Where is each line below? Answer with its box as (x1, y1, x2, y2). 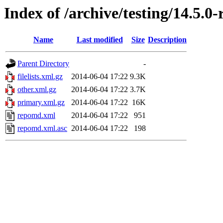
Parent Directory (17, 59, 69, 68)
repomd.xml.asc (17, 124, 67, 133)
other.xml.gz (17, 85, 56, 94)
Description (148, 35, 187, 44)
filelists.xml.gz (17, 72, 63, 81)
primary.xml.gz (17, 98, 65, 107)
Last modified (76, 35, 123, 44)
